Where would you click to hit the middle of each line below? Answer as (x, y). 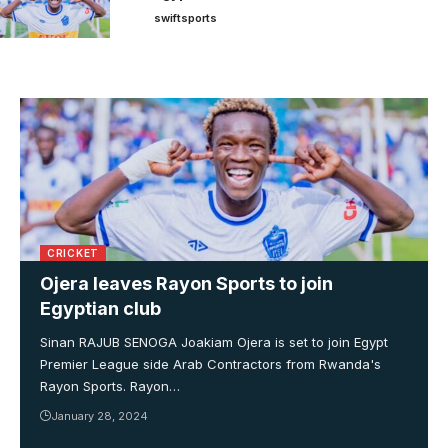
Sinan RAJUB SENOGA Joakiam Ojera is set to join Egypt (214, 342)
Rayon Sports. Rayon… (110, 386)
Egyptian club (100, 309)
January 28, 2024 (99, 416)
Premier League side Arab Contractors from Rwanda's (210, 364)
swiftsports (185, 18)
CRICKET (73, 253)
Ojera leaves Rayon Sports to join (186, 284)
